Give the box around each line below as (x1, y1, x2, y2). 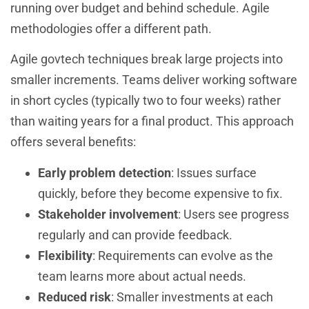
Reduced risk (38, 289, 111, 304)
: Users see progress (178, 206, 289, 221)
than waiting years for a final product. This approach (10, 114, 294, 129)
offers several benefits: (10, 134, 136, 150)
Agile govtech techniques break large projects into (10, 52, 283, 67)
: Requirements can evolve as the (92, 248, 273, 263)
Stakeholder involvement (38, 206, 178, 221)
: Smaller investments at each (111, 289, 273, 304)
